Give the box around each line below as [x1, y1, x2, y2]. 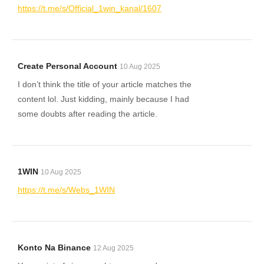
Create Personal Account [18, 61, 117, 71]
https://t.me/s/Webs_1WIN [18, 185, 115, 194]
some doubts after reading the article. [18, 109, 157, 118]
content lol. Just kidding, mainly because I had [18, 94, 189, 104]
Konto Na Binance [18, 243, 91, 252]
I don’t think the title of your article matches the [18, 80, 192, 89]
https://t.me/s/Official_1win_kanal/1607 [18, 4, 161, 13]
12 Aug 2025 [93, 244, 134, 252]
